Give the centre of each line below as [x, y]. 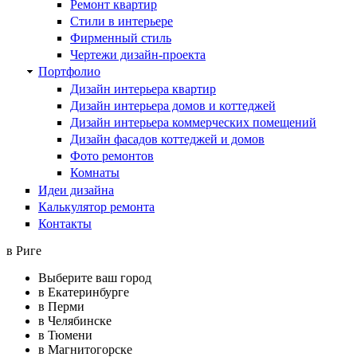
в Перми [61, 306]
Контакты [65, 224]
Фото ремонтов [112, 156]
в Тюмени [65, 335]
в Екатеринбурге [84, 292]
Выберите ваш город [95, 278]
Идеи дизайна [76, 190]
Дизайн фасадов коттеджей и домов [167, 139]
